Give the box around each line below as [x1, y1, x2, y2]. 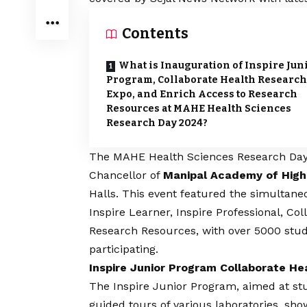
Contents [122, 25, 188, 43]
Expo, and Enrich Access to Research [106, 88, 297, 101]
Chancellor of [89, 169, 163, 182]
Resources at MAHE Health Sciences [106, 103, 291, 115]
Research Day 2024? [106, 117, 208, 130]
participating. [89, 243, 158, 256]
